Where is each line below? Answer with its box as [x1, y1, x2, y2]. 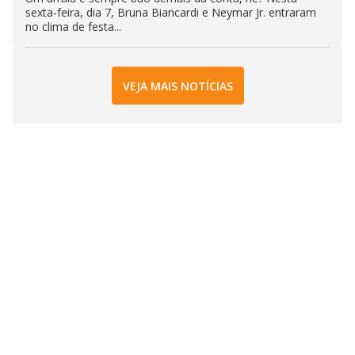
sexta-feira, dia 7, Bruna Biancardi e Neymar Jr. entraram [25, 5, 316, 21]
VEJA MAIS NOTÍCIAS [122, 78, 233, 94]
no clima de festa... [25, 19, 121, 35]
